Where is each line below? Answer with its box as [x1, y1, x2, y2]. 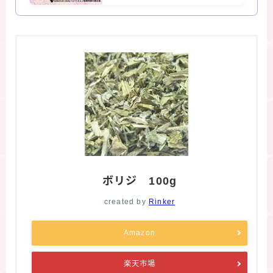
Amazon [123, 228, 156, 237]
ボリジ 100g [102, 174, 177, 187]
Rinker [149, 197, 175, 206]
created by [104, 197, 149, 206]
